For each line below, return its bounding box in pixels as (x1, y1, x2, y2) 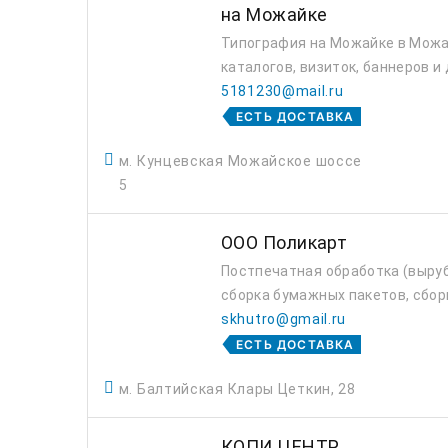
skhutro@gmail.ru (221, 311, 347, 327)
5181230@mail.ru (221, 83, 344, 99)
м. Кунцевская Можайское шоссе (118, 153, 363, 169)
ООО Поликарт (221, 232, 348, 253)
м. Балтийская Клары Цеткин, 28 (118, 381, 356, 397)
